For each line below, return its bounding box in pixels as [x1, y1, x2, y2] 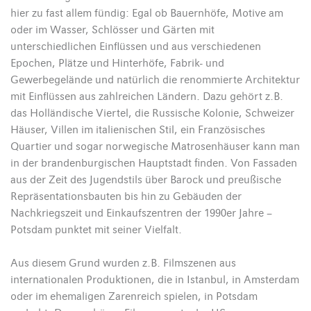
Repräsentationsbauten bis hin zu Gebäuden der [10, 190, 242, 203]
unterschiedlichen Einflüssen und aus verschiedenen [10, 40, 261, 53]
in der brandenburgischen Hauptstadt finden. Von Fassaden [10, 157, 297, 170]
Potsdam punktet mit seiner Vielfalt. [10, 224, 182, 237]
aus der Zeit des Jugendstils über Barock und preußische [10, 174, 281, 187]
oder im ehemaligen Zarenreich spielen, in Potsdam [10, 290, 258, 303]
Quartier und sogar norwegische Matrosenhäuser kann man [10, 140, 300, 153]
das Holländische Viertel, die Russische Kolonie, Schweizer [10, 107, 294, 120]
